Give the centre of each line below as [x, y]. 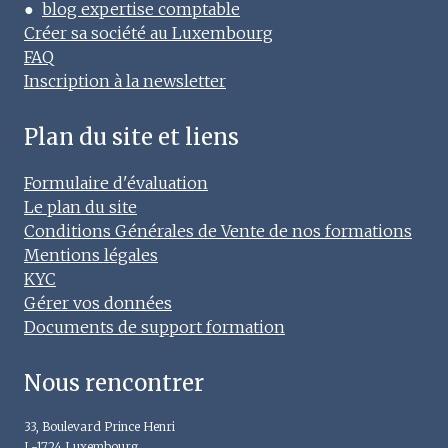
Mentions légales [91, 255]
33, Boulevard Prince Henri [99, 427]
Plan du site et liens [131, 137]
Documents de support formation [154, 327]
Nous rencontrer [114, 383]
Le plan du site [80, 207]
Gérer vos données [98, 303]
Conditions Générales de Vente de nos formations [218, 231]
